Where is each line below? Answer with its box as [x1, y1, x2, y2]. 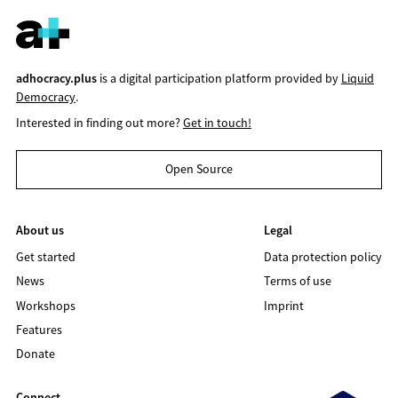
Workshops [15, 297, 76, 314]
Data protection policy [264, 248, 383, 265]
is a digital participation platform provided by [96, 69, 341, 86]
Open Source [165, 161, 233, 178]
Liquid [340, 69, 374, 86]
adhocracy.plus [15, 69, 97, 86]
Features [15, 321, 62, 338]
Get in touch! [182, 114, 251, 131]
